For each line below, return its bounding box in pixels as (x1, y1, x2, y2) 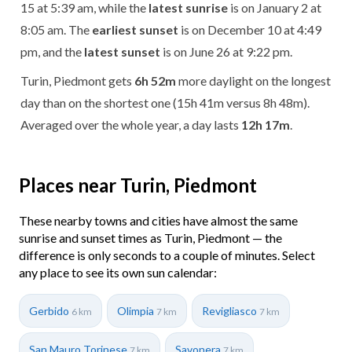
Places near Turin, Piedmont (19, 173, 257, 196)
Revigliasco (202, 303, 259, 317)
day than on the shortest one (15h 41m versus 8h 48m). (20, 94, 310, 110)
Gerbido (29, 303, 71, 317)
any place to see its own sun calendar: (19, 264, 217, 280)
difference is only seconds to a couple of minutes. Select (19, 247, 315, 262)
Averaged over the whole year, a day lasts (20, 116, 241, 132)
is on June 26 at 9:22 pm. (160, 43, 292, 59)
